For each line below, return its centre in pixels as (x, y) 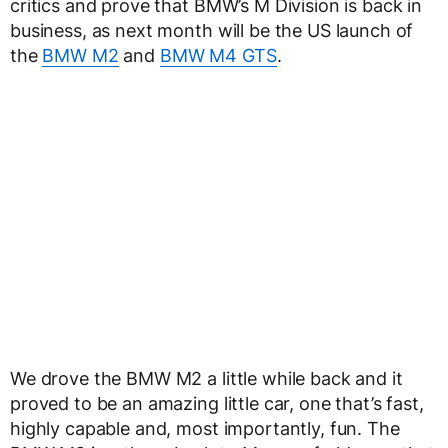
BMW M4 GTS (218, 56)
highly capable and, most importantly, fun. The (205, 429)
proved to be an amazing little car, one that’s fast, (217, 404)
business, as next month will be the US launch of (212, 31)
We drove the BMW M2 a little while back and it (206, 379)
